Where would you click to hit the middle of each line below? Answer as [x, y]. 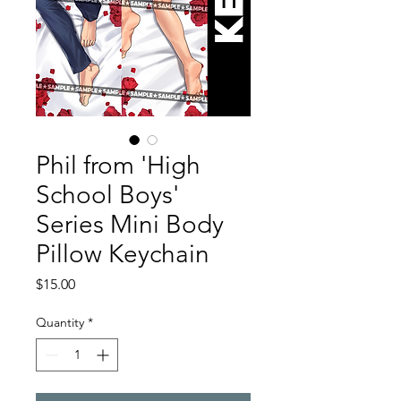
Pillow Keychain [123, 253]
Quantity [60, 322]
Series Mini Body [130, 224]
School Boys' [107, 194]
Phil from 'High [118, 165]
